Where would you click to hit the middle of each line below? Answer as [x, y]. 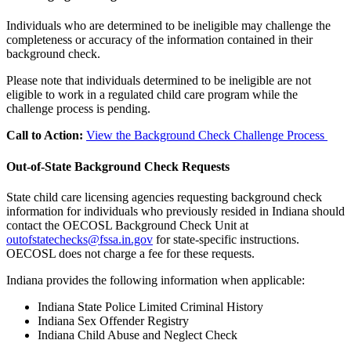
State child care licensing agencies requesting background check [164, 197]
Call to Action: [45, 136]
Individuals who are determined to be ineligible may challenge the [168, 26]
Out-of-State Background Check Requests [118, 166]
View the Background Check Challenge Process [207, 136]
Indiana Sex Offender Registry [113, 320]
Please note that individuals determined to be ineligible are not [159, 81]
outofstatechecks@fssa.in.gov [80, 239]
